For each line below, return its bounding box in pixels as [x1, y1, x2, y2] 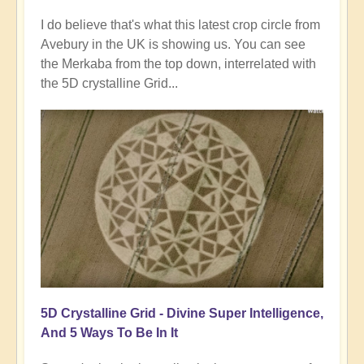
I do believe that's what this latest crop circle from [41, 17, 320, 32]
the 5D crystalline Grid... [41, 76, 178, 90]
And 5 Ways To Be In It [41, 326, 178, 340]
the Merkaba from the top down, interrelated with [41, 56, 316, 71]
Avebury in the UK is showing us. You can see [41, 37, 305, 51]
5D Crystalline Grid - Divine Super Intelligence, [41, 306, 323, 321]
